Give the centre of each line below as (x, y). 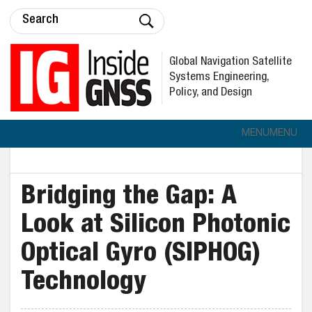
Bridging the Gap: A (129, 198)
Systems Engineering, (219, 77)
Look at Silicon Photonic (156, 226)
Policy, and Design (211, 93)
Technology (84, 283)
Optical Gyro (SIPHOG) (141, 255)
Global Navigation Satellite (231, 62)
